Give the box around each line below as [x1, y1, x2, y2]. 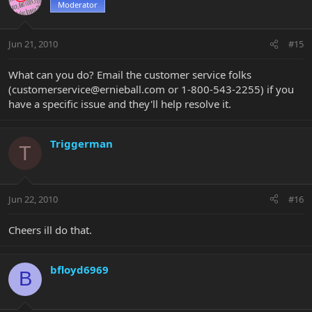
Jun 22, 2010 [8, 192, 58, 205]
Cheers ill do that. [8, 222, 92, 237]
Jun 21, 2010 [8, 38, 58, 51]
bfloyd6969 [50, 262, 109, 276]
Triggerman [50, 136, 113, 151]
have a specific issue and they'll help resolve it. [8, 97, 231, 111]
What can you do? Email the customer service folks [8, 68, 251, 82]
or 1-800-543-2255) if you [165, 82, 294, 97]
